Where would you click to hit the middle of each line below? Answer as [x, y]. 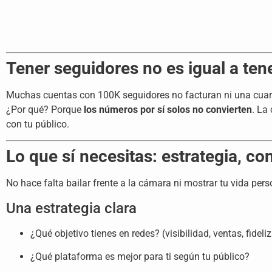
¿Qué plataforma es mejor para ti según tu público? [140, 256]
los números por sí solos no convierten [168, 109]
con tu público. [38, 124]
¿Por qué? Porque [45, 109]
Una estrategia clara [71, 208]
